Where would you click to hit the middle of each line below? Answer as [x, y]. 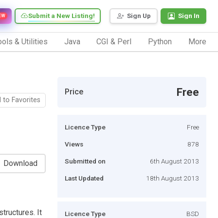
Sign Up [139, 16]
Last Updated [84, 178]
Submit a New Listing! [62, 16]
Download [20, 163]
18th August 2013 [173, 178]
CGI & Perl [114, 41]
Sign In [189, 16]
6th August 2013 [174, 161]
